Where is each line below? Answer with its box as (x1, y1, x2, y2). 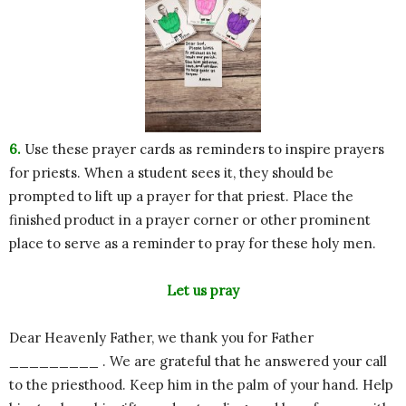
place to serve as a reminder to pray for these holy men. (9, 235, 376, 253)
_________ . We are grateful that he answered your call (9, 353, 387, 371)
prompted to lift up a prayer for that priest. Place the (9, 188, 353, 206)
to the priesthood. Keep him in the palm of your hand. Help (9, 376, 393, 394)
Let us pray (167, 282, 239, 300)
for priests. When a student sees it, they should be (9, 164, 333, 182)
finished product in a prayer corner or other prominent (9, 211, 371, 229)
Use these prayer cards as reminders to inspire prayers (21, 140, 384, 159)
